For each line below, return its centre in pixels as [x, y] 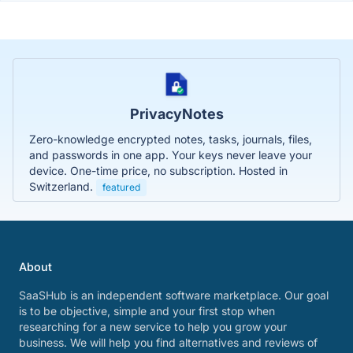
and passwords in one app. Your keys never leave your [171, 154]
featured [121, 187]
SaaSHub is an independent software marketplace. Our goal [174, 295]
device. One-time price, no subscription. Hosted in [158, 170]
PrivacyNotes [176, 113]
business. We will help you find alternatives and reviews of [168, 342]
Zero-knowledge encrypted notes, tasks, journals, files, [171, 139]
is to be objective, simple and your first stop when [147, 311]
